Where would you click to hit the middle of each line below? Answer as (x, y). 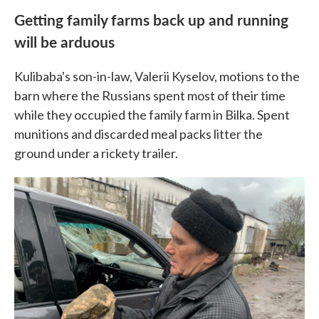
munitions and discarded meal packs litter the (138, 134)
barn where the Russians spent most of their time (150, 95)
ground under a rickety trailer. (96, 153)
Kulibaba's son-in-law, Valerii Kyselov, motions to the (157, 76)
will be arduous (64, 41)
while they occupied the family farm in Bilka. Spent (152, 115)
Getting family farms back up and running (151, 19)
